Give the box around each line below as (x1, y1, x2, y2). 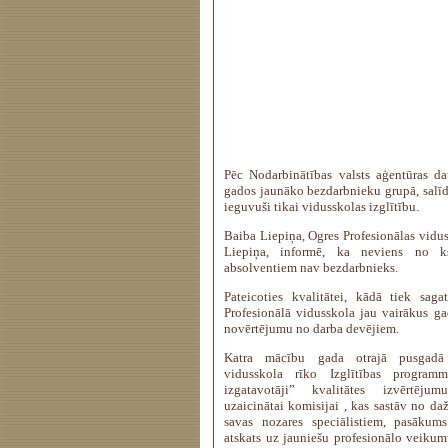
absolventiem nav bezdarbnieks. (224, 260, 398, 275)
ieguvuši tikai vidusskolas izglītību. (224, 199, 419, 214)
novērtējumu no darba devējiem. (224, 321, 399, 336)
